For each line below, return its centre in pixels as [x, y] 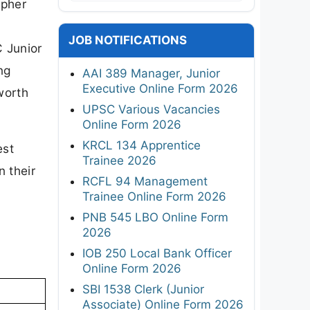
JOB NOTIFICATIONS [128, 40]
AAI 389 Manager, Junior [151, 73]
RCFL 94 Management [145, 181]
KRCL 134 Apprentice [142, 145]
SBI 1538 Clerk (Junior [143, 289]
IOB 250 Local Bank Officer [157, 253]
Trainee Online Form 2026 [154, 196]
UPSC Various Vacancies [151, 109]
